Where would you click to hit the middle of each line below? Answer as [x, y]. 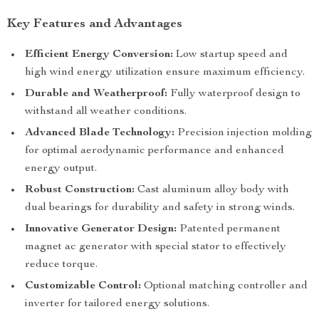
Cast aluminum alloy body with [212, 190]
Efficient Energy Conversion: [99, 55]
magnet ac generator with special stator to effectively [156, 247]
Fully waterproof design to [234, 94]
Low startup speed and [230, 55]
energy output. [61, 169]
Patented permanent [229, 229]
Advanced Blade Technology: [100, 133]
